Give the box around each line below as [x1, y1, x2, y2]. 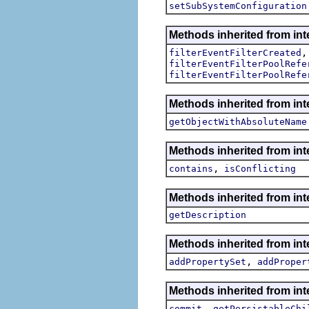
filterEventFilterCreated [169, 47, 301, 58]
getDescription [169, 209, 246, 220]
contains [169, 163, 213, 174]
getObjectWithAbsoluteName [169, 116, 307, 127]
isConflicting [224, 163, 296, 174]
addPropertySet [169, 256, 246, 267]
